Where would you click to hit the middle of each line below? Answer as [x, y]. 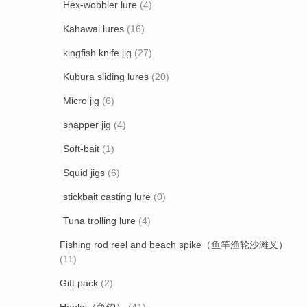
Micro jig [81, 101]
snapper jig [87, 125]
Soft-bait [81, 149]
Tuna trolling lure [99, 221]
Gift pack [79, 283]
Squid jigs [84, 173]
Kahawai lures [94, 29]
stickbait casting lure [107, 197]
